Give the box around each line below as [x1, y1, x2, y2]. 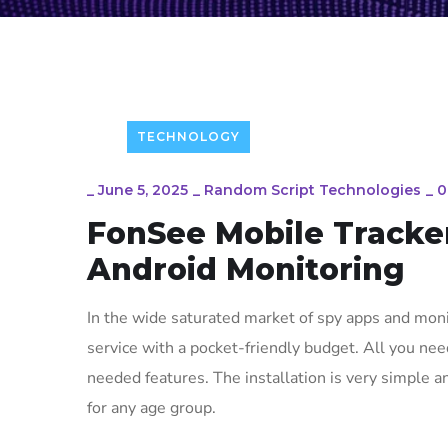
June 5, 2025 [98, 181, 188, 199]
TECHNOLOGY [137, 129, 240, 144]
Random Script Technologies [204, 181, 421, 199]
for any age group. [87, 397, 216, 419]
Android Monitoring [87, 251, 405, 288]
